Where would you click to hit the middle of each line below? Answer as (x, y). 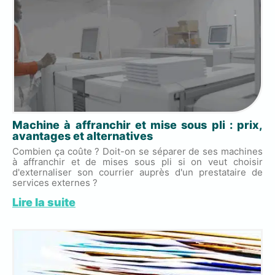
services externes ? (55, 182)
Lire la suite (44, 202)
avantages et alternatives (83, 136)
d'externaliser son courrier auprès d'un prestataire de (137, 172)
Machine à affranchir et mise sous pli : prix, (137, 125)
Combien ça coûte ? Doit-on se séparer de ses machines (137, 151)
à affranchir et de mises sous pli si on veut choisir (137, 161)
